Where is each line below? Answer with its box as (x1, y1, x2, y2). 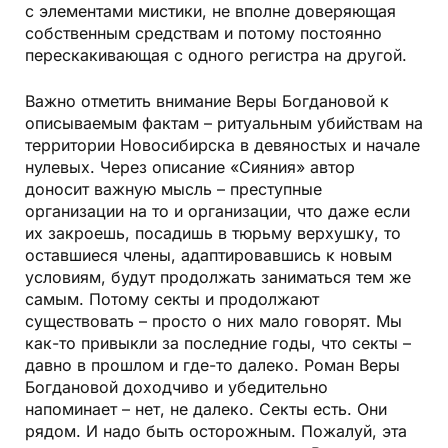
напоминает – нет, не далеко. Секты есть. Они (25, 399, 387, 420)
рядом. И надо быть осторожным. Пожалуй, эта (25, 421, 407, 442)
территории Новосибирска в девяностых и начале (25, 135, 420, 156)
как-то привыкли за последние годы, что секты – (25, 333, 411, 354)
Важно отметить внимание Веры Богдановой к (25, 91, 389, 112)
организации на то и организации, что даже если (25, 201, 410, 222)
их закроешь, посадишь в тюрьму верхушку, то (25, 223, 401, 244)
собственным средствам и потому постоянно (25, 23, 382, 44)
